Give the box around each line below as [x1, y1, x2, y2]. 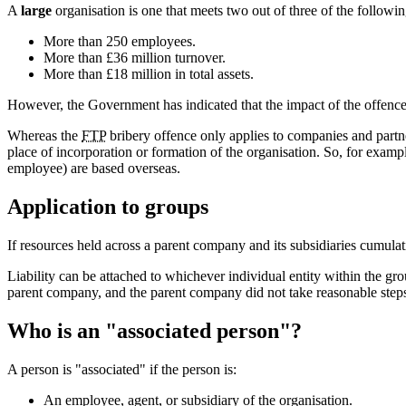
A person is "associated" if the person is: [7, 361, 237, 377]
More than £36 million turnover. [43, 50, 226, 66]
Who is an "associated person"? [7, 318, 302, 343]
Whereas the [7, 128, 82, 144]
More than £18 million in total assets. [43, 66, 254, 82]
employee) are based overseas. [7, 160, 180, 177]
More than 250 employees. [43, 34, 196, 50]
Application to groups [7, 195, 208, 219]
